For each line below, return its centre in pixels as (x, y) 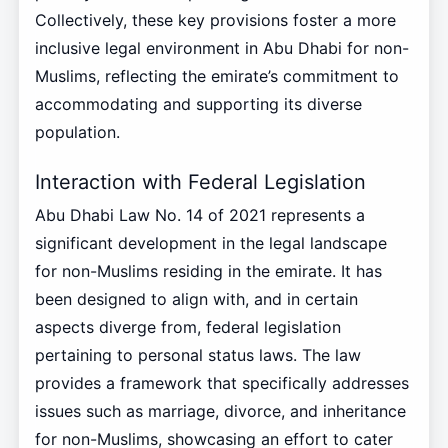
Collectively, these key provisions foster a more (215, 20)
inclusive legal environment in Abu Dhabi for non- (221, 48)
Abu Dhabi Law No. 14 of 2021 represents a (199, 214)
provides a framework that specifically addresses (221, 382)
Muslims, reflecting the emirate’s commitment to (216, 76)
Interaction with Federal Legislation (200, 182)
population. (77, 132)
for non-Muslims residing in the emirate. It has (208, 270)
